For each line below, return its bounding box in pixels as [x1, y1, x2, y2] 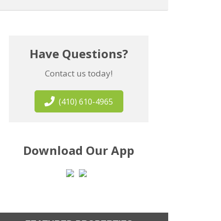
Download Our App [23, 142, 135, 158]
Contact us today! [45, 68, 113, 79]
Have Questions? [29, 45, 128, 62]
